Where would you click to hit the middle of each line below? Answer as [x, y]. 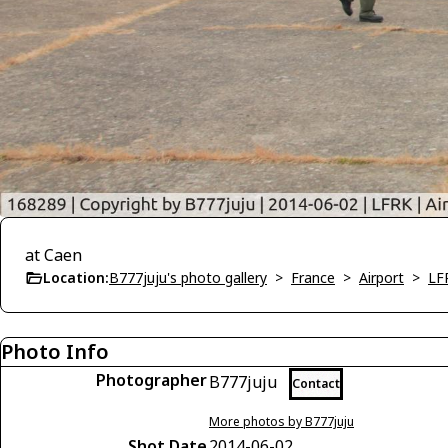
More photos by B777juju [281, 422]
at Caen [53, 255]
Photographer [151, 380]
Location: [76, 278]
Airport [381, 278]
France [313, 278]
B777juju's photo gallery [188, 278]
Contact [316, 384]
